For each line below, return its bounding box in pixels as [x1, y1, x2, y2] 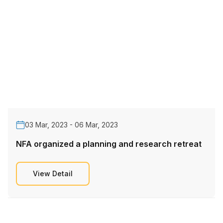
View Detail [33, 169, 73, 178]
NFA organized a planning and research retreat [16, 139, 202, 149]
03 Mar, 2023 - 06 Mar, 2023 [25, 120, 118, 129]
